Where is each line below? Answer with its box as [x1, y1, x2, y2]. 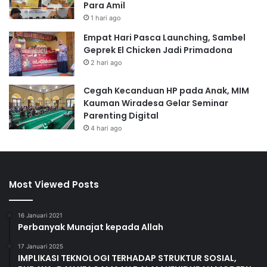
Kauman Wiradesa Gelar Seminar [83, 97, 228, 110]
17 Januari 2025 [18, 243, 63, 250]
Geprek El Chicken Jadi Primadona [83, 44, 232, 57]
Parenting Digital [83, 110, 159, 122]
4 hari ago [91, 124, 122, 133]
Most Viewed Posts [9, 178, 99, 191]
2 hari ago [91, 58, 122, 67]
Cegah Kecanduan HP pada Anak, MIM [83, 85, 249, 97]
